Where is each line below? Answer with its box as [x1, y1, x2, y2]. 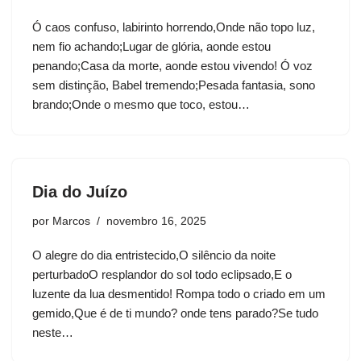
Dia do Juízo [32, 183, 127, 201]
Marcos [52, 215, 90, 228]
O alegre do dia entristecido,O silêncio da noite [32, 248, 276, 263]
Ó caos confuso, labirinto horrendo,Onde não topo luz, [32, 20, 315, 35]
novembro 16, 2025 [106, 215, 206, 228]
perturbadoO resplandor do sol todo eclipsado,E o [32, 268, 292, 282]
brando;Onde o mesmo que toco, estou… [32, 98, 253, 112]
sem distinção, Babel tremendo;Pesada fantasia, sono [32, 78, 315, 93]
